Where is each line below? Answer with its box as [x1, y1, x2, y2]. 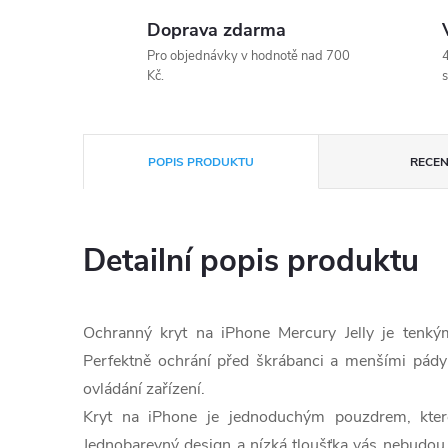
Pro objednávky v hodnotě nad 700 [147, 47, 350, 65]
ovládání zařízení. [83, 378, 205, 400]
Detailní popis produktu [83, 240, 419, 282]
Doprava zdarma [147, 18, 286, 42]
